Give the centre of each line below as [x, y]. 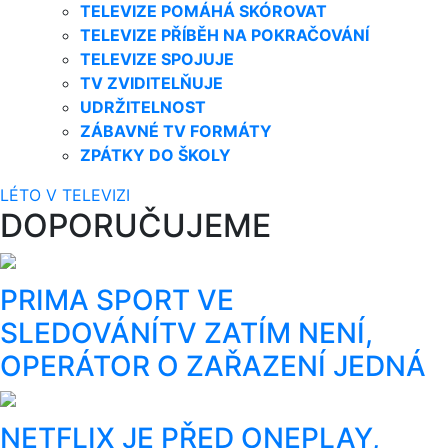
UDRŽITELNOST [143, 106]
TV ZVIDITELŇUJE [151, 82]
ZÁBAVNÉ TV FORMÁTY [176, 130]
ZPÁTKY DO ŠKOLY [155, 154]
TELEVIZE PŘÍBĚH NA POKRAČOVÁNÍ [224, 34]
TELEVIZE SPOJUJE [157, 58]
